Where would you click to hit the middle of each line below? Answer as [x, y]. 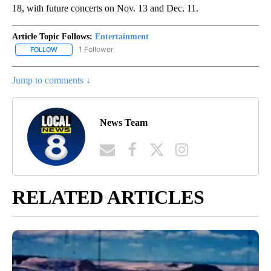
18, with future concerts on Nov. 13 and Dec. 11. [105, 8]
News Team [124, 123]
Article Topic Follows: [52, 36]
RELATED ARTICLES [108, 197]
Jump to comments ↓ [51, 80]
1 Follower [96, 49]
